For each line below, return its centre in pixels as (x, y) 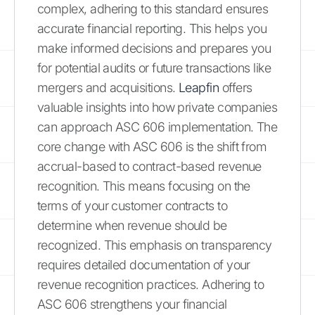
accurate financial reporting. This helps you (152, 28)
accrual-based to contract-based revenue (149, 166)
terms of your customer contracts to (133, 205)
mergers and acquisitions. (108, 87)
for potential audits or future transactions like (154, 67)
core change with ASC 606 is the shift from (152, 146)
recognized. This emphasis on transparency (155, 245)
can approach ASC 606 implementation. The (157, 127)
